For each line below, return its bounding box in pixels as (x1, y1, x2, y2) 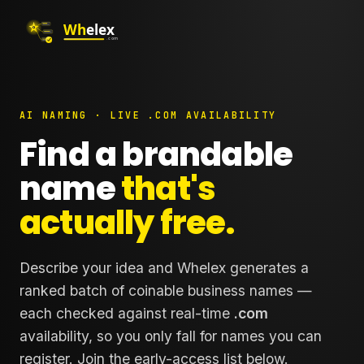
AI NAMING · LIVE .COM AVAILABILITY (19, 109, 277, 121)
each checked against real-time (19, 304, 234, 322)
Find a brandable (19, 132, 293, 177)
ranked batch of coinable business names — (19, 281, 312, 299)
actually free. (19, 200, 234, 245)
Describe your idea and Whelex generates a (19, 258, 309, 276)
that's (121, 166, 216, 211)
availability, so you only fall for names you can (19, 327, 322, 344)
